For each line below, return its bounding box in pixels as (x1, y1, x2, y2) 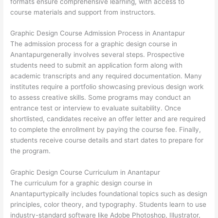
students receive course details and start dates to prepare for (10, 136, 204, 145)
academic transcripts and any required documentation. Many (10, 72, 202, 80)
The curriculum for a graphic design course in (10, 179, 153, 187)
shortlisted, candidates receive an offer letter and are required (10, 115, 206, 123)
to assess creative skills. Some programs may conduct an (10, 93, 191, 102)
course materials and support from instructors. (10, 8, 156, 16)
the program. (10, 147, 51, 155)
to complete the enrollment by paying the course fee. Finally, (10, 126, 201, 134)
